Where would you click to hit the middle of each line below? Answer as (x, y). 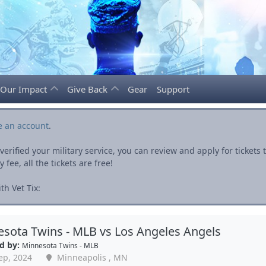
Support (173, 89)
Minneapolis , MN (91, 257)
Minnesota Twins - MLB (60, 245)
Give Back (88, 89)
